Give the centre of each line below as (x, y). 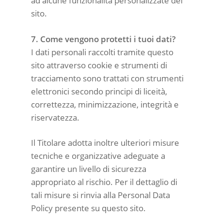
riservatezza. (55, 117)
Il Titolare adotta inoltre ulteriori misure (105, 143)
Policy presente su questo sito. (88, 208)
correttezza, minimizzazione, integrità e (105, 104)
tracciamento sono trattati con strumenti (107, 78)
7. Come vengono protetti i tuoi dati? (103, 39)
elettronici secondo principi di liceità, (99, 91)
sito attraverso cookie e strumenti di (99, 65)
